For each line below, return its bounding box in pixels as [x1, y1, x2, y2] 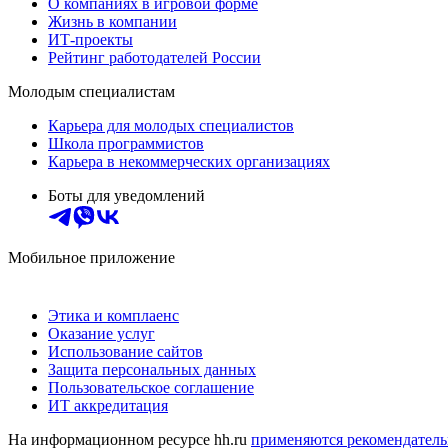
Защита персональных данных [48, 360, 256, 378]
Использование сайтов [48, 342, 203, 360]
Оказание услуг [48, 324, 155, 342]
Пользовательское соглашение [48, 378, 254, 396]
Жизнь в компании [48, 12, 177, 30]
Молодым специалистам [8, 82, 175, 100]
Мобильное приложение [8, 248, 175, 266]
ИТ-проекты [48, 30, 133, 48]
